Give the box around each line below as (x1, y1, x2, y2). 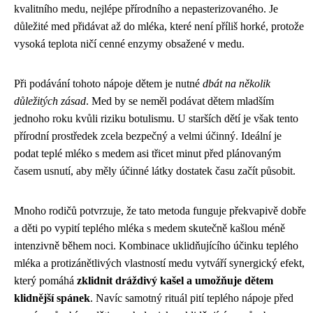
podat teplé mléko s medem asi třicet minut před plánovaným (14, 147, 281, 159)
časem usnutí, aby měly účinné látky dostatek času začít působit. (14, 164, 296, 177)
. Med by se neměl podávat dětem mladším (86, 94, 274, 107)
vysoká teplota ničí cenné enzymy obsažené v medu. (14, 37, 245, 50)
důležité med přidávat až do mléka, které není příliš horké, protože (14, 20, 304, 32)
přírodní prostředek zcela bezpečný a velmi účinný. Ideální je (14, 129, 282, 142)
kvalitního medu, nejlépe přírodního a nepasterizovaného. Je (14, 2, 278, 15)
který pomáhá (14, 274, 77, 286)
